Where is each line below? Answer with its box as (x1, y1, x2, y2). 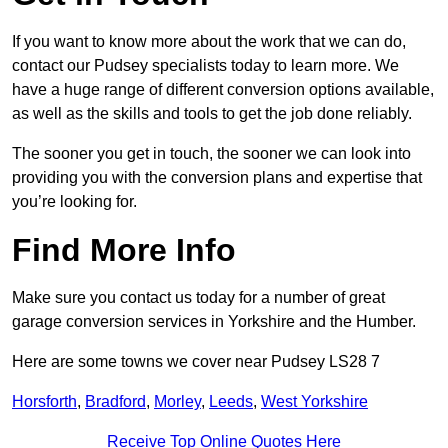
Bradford (85, 393, 146, 411)
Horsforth (12, 393, 77, 411)
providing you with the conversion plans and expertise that (12, 169, 422, 187)
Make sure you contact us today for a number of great (12, 289, 385, 307)
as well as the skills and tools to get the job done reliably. (12, 105, 412, 123)
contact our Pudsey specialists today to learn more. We (12, 57, 399, 75)
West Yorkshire (261, 393, 368, 411)
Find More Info (12, 232, 236, 269)
